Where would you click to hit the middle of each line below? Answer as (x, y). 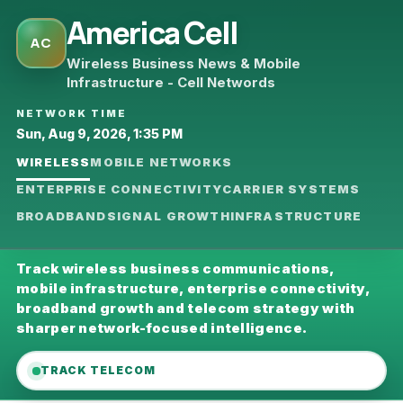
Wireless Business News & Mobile (184, 63)
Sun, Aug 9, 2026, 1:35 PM (99, 134)
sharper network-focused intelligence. (162, 328)
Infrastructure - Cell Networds (171, 82)
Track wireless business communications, (175, 269)
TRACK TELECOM (98, 370)
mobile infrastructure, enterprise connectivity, (193, 288)
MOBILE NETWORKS (161, 162)
